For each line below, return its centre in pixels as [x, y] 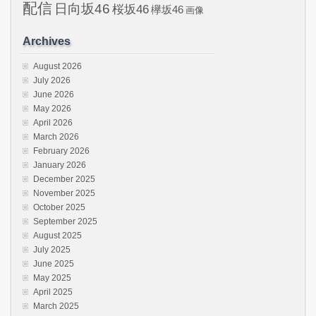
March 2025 [56, 306]
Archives [47, 41]
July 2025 [52, 249]
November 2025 [64, 193]
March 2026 [56, 136]
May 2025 [52, 278]
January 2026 [60, 165]
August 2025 [57, 235]
